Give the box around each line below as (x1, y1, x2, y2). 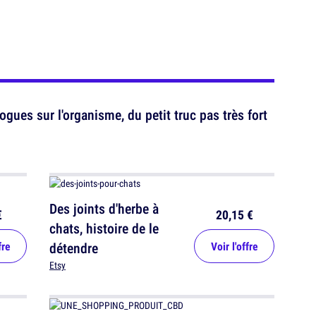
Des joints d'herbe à (49, 199, 159, 218)
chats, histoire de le (49, 219, 159, 238)
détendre (49, 238, 98, 257)
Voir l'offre (210, 238, 258, 254)
